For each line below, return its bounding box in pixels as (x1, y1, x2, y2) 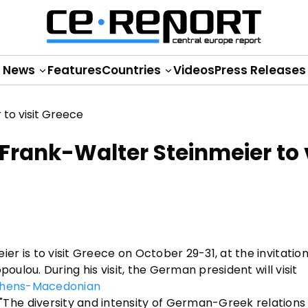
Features (47, 62, 102, 78)
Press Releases (214, 62, 306, 78)
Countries (101, 62, 164, 78)
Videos (173, 62, 214, 78)
